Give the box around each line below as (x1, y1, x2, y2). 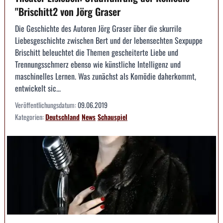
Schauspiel (98, 111, 127, 122)
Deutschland (45, 111, 80, 122)
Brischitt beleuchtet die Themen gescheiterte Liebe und (15, 46, 178, 59)
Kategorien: (15, 111, 45, 122)
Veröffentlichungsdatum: (15, 100, 78, 111)
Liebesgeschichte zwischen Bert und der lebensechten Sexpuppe (15, 34, 203, 47)
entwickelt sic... (15, 82, 61, 95)
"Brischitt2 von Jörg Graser (15, 4, 120, 19)
